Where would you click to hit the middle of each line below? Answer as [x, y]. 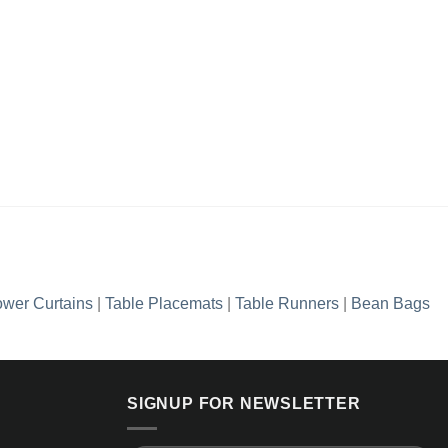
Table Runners [287, 304]
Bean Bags [390, 304]
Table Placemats [164, 304]
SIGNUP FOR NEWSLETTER [244, 404]
